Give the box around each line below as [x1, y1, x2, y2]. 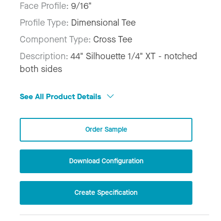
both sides [20, 63, 62, 75]
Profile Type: [20, 17, 71, 29]
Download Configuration [69, 156, 144, 166]
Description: [20, 50, 71, 63]
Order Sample [85, 124, 127, 134]
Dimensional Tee [71, 17, 136, 29]
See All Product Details [20, 91, 103, 102]
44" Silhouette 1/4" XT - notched [71, 50, 197, 63]
